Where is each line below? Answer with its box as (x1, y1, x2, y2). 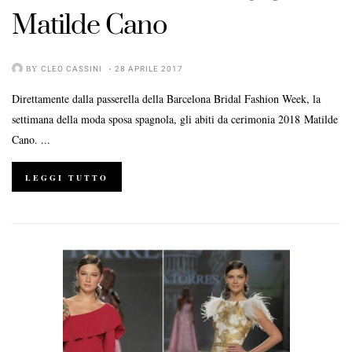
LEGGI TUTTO (25, 171, 108, 183)
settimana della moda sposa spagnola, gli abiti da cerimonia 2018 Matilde (12, 111, 338, 126)
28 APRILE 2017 (115, 63, 183, 75)
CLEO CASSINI (41, 63, 102, 75)
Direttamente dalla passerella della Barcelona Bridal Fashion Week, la (12, 90, 321, 106)
